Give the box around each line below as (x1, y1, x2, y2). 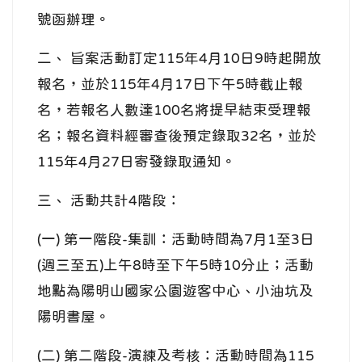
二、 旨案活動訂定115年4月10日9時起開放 (37, 50, 322, 65)
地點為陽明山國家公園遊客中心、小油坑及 (37, 283, 314, 298)
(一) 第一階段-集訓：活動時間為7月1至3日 (37, 231, 314, 246)
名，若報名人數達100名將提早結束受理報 (37, 102, 311, 117)
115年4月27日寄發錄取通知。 (37, 154, 236, 169)
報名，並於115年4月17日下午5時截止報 (37, 76, 303, 91)
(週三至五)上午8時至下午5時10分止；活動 (37, 257, 314, 272)
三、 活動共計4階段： (37, 192, 181, 208)
